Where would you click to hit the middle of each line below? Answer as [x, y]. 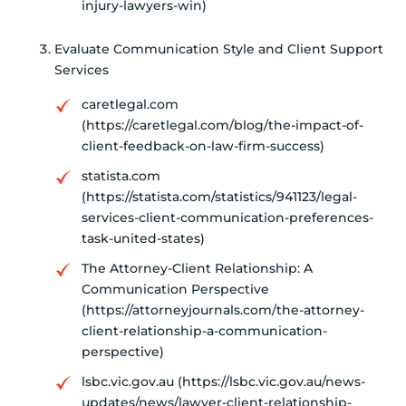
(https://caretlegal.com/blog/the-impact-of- [222, 126]
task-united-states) [143, 239]
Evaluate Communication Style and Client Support [219, 49]
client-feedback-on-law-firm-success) [203, 146]
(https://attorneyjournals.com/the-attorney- [223, 310]
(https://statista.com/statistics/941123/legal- [219, 197]
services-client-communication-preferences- [227, 218]
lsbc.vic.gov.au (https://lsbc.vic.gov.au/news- [223, 382]
